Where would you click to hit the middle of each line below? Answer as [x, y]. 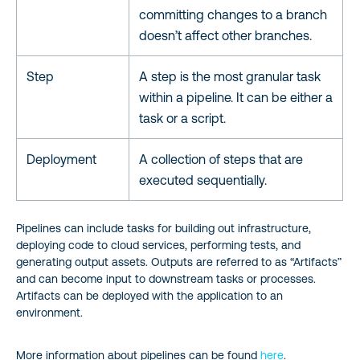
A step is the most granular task [230, 76]
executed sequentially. [203, 180]
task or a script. [182, 118]
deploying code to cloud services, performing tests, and [158, 245]
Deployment [61, 159]
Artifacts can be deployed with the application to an [149, 295]
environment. [49, 312]
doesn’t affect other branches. [225, 35]
